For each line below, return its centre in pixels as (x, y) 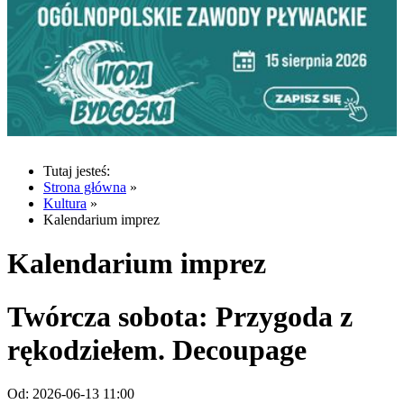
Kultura (65, 203)
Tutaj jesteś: (77, 170)
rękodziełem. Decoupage (157, 349)
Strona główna (85, 187)
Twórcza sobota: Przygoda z (180, 316)
